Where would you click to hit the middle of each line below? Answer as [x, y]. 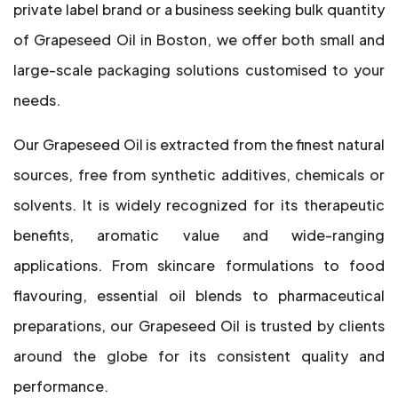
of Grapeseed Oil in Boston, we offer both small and [199, 40]
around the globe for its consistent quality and [199, 356]
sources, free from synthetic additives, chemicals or [199, 175]
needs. [37, 100]
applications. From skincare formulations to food [199, 265]
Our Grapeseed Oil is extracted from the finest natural [199, 144]
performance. [61, 386]
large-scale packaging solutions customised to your [199, 70]
